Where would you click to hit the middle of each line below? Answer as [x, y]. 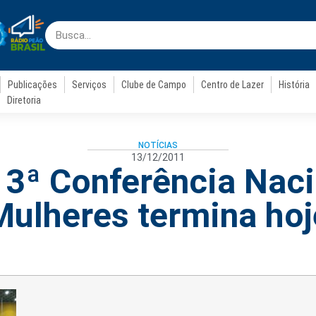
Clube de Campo [154, 85]
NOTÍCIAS [158, 145]
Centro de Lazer [233, 85]
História [294, 85]
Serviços [90, 85]
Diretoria [24, 100]
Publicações [33, 85]
